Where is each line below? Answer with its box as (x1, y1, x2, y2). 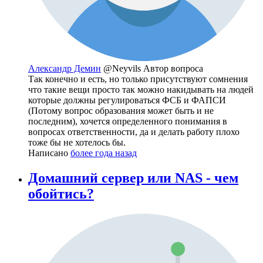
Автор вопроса (143, 63, 203, 74)
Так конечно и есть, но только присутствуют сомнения (28, 74, 248, 85)
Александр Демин (28, 63, 101, 74)
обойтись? (28, 186, 94, 202)
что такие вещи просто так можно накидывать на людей (28, 85, 254, 95)
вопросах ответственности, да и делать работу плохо (28, 127, 240, 137)
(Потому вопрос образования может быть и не (28, 106, 214, 116)
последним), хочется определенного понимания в (28, 116, 227, 127)
